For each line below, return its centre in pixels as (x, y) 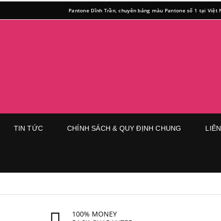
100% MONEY (94, 214)
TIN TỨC (28, 128)
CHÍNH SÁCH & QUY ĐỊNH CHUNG (124, 128)
